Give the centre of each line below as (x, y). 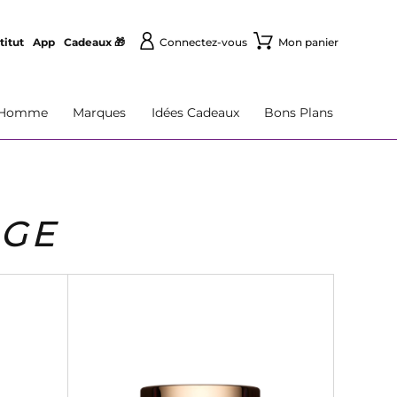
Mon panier (308, 42)
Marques (100, 113)
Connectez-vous (203, 42)
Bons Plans (298, 113)
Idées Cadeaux (195, 113)
